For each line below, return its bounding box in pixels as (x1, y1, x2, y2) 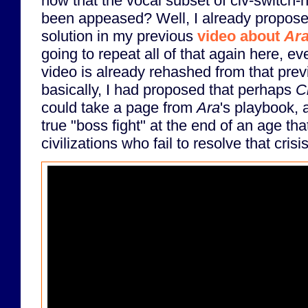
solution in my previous (41, 27, 197, 45)
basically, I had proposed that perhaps (41, 80, 296, 98)
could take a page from (41, 98, 197, 116)
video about (197, 27, 284, 45)
